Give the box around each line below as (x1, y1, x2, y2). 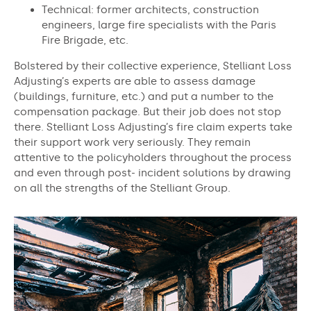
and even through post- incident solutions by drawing (14, 167, 291, 179)
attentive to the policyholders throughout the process (14, 151, 292, 164)
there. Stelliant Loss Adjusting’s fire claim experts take (14, 121, 292, 133)
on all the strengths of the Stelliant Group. (14, 182, 230, 194)
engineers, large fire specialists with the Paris (42, 19, 276, 31)
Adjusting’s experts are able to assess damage (14, 75, 255, 87)
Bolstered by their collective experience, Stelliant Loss (14, 60, 292, 72)
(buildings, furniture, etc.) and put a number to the (14, 90, 274, 103)
